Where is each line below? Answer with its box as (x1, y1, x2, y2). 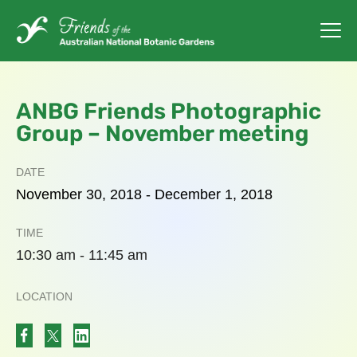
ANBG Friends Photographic (16, 98, 321, 124)
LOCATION (16, 290, 73, 303)
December (155, 186, 221, 202)
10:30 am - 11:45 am (16, 247, 147, 263)
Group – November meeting (16, 120, 309, 147)
